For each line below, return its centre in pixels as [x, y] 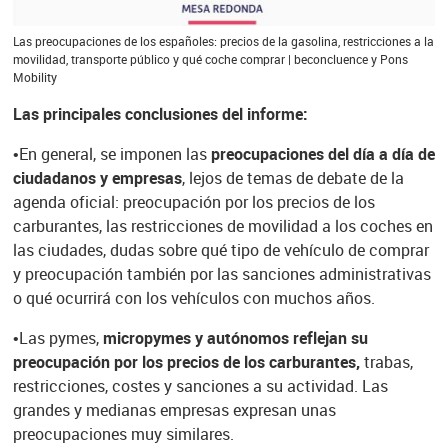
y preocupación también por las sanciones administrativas [221, 274]
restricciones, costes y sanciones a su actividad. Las [200, 386]
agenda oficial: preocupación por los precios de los [193, 202]
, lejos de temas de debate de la [292, 178]
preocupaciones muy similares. [123, 434]
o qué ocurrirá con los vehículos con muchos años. [193, 298]
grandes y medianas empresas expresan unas [174, 410]
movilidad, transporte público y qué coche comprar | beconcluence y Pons [210, 59]
